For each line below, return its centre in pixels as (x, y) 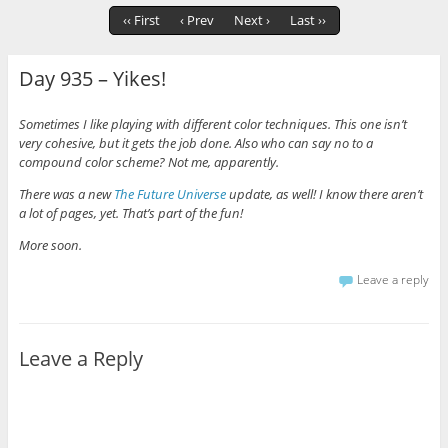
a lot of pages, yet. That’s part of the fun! (130, 212)
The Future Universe (169, 193)
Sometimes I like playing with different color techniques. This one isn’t (212, 123)
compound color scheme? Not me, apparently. (148, 161)
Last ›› (307, 20)
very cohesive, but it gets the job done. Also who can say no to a (195, 142)
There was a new (66, 193)
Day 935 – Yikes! (92, 79)
